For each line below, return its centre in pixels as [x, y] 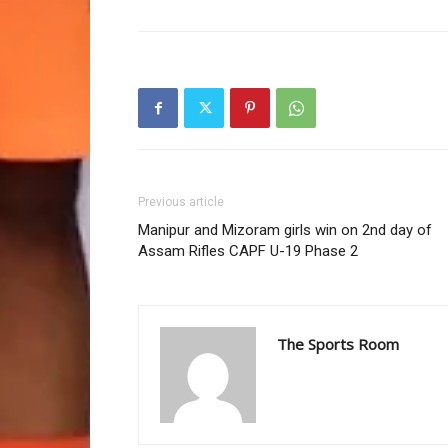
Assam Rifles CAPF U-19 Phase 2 [248, 251]
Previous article [181, 202]
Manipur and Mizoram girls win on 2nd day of [285, 230]
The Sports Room [338, 344]
